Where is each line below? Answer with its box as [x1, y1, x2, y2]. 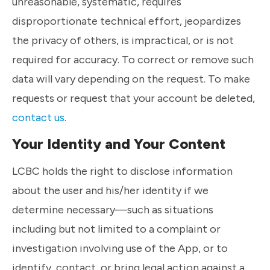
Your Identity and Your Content [12, 135, 225, 152]
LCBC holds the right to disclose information [12, 164, 233, 178]
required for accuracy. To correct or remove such [12, 52, 254, 66]
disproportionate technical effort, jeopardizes [12, 14, 241, 28]
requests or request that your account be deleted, [12, 91, 255, 105]
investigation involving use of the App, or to [12, 241, 228, 255]
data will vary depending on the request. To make [12, 72, 250, 86]
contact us [12, 110, 64, 124]
